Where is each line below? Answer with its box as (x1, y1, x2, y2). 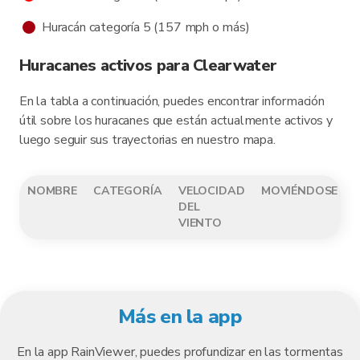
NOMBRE (27, 183, 77, 198)
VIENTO (178, 215, 222, 231)
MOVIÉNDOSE (261, 183, 338, 198)
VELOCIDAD (178, 183, 245, 198)
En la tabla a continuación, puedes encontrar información (19, 92, 325, 110)
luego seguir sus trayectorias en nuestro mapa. (19, 131, 276, 149)
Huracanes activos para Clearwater (19, 55, 277, 76)
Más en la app (117, 303, 243, 330)
